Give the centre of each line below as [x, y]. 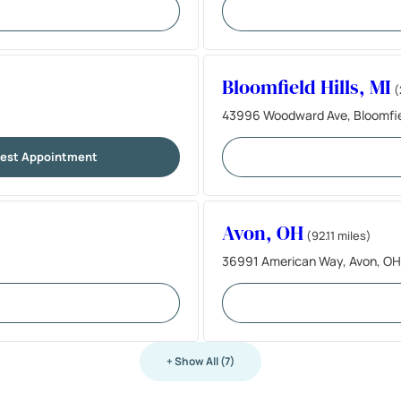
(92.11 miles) [338, 235]
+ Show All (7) [200, 361]
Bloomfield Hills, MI [306, 86]
